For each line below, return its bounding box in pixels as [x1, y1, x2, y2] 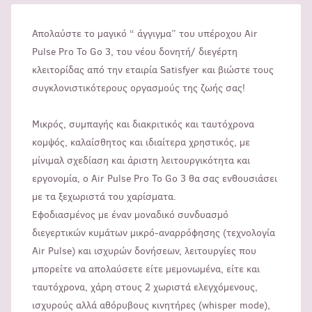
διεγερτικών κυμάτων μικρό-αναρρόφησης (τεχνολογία [32, 226, 275, 240]
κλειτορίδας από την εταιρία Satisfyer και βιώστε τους [32, 63, 274, 77]
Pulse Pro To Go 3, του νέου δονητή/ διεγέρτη [32, 45, 237, 59]
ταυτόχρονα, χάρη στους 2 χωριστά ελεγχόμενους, [32, 281, 258, 295]
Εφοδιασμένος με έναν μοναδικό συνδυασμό [32, 208, 228, 222]
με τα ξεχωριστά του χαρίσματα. [32, 190, 176, 204]
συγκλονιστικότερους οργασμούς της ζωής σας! [32, 81, 245, 95]
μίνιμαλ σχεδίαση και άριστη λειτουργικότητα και [32, 154, 250, 168]
